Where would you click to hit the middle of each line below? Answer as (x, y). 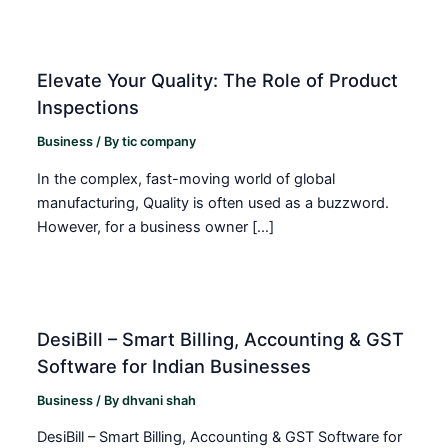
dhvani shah (159, 400)
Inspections (88, 107)
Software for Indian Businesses (174, 365)
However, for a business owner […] (156, 226)
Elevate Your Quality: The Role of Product (218, 80)
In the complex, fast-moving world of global (186, 178)
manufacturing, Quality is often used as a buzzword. (213, 202)
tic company (159, 142)
